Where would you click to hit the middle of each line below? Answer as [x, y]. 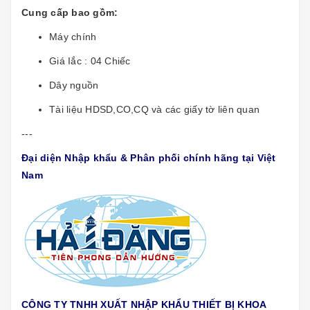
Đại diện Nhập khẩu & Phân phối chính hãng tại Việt [149, 158]
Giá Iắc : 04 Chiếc [90, 61]
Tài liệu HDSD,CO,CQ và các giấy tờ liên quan [154, 110]
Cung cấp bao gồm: [70, 13]
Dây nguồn [74, 85]
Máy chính [73, 37]
